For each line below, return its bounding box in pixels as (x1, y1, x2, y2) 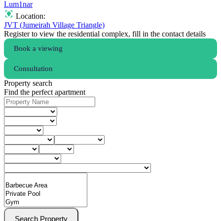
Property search (4, 79, 52, 88)
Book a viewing (14, 44, 63, 53)
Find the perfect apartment (4, 88, 85, 97)
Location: (14, 12, 45, 21)
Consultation (14, 65, 53, 73)
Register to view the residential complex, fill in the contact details (4, 30, 206, 38)
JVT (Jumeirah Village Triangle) (4, 21, 105, 30)
